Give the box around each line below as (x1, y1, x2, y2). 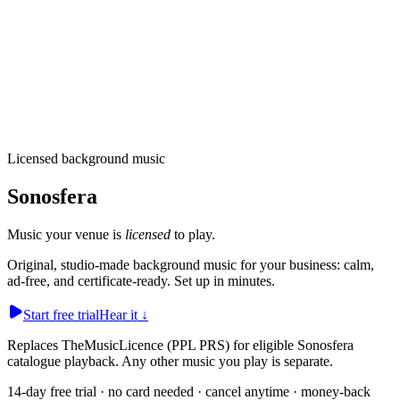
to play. (171, 226, 215, 242)
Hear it (99, 306, 137, 322)
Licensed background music (7, 151, 165, 166)
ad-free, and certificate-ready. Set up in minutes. (7, 272, 275, 288)
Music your (7, 226, 75, 242)
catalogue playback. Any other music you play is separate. (7, 353, 333, 369)
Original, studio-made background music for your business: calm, (7, 256, 374, 272)
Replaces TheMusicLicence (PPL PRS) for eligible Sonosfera (7, 337, 354, 353)
